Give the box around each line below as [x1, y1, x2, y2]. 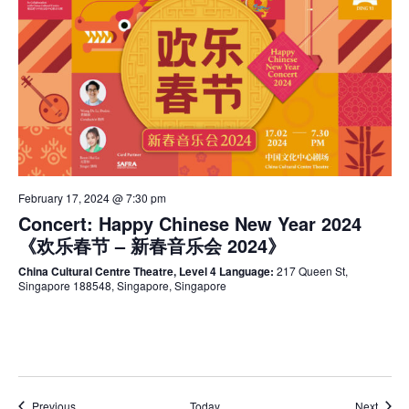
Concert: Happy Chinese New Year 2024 [17, 210, 362, 237]
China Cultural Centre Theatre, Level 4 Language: [17, 263, 277, 280]
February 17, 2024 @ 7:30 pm [17, 190, 166, 206]
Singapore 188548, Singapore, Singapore [17, 278, 226, 294]
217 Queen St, [276, 263, 348, 279]
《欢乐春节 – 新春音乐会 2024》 [17, 232, 286, 259]
